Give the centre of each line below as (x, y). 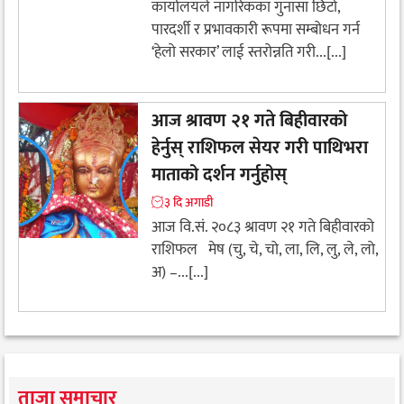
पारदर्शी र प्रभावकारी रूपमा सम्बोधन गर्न (256, 30)
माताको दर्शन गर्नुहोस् (221, 174)
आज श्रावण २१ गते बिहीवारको (249, 120)
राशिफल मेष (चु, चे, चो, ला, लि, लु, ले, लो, (265, 249)
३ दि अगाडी (188, 202)
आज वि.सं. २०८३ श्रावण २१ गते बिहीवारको (263, 227)
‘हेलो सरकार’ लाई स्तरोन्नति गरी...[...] (249, 53)
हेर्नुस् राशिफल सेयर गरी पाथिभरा (260, 147)
